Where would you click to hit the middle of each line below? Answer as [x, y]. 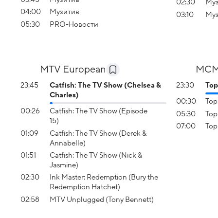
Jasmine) [64, 165]
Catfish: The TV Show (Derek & [98, 133]
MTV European [73, 70]
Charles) [64, 95]
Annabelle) [68, 143]
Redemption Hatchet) [85, 187]
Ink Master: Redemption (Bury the [104, 177]
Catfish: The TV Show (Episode [99, 111]
